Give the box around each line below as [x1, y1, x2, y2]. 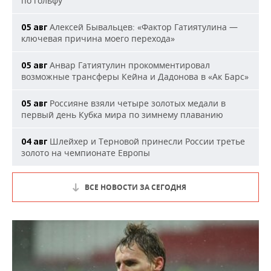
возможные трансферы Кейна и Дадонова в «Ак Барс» [21, 71, 249, 82]
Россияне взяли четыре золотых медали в [47, 97, 226, 109]
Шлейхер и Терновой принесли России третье [47, 135, 245, 147]
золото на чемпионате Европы [21, 147, 150, 158]
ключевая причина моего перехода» [21, 33, 175, 44]
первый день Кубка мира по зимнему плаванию [21, 109, 223, 120]
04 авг [21, 136, 47, 147]
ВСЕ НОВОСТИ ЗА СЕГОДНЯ [85, 182, 186, 192]
